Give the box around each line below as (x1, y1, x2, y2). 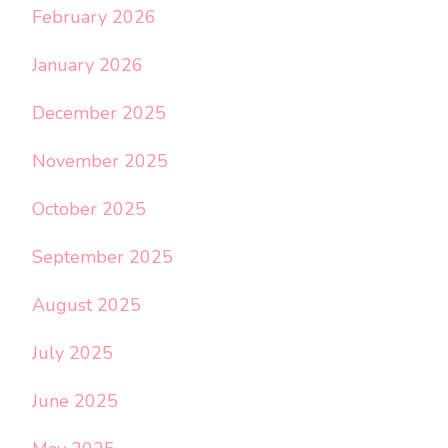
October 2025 (32, 197, 146, 222)
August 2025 (32, 293, 141, 318)
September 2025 (32, 245, 173, 270)
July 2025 (32, 341, 113, 366)
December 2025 (32, 101, 166, 126)
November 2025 (32, 149, 168, 174)
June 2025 (32, 389, 118, 414)
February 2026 (32, 5, 156, 30)
